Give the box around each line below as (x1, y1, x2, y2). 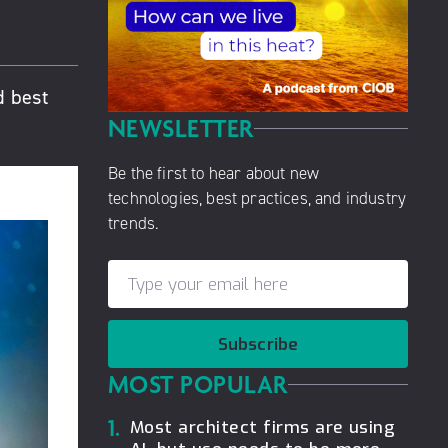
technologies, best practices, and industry (108, 188, 407, 209)
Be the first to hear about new (108, 163, 320, 184)
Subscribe (217, 332, 299, 356)
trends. (108, 213, 160, 234)
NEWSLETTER (108, 113, 254, 143)
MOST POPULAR (108, 369, 288, 399)
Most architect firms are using (130, 416, 396, 439)
